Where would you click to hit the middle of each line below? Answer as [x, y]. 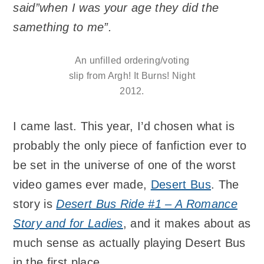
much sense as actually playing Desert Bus [129, 243]
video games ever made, [82, 185]
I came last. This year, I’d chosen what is [124, 126]
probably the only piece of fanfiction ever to [130, 146]
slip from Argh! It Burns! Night [132, 76]
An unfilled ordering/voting [132, 61]
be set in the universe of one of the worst [124, 165]
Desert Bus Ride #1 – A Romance [147, 204]
